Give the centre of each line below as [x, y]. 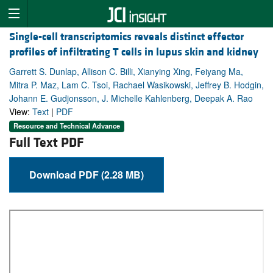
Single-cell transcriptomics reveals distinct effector [126, 37]
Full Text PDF [46, 143]
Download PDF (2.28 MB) [122, 174]
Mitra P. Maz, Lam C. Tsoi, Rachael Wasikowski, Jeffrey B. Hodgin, [136, 85]
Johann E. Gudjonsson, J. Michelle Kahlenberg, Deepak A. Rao [131, 98]
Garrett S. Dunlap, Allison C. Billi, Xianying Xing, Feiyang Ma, [126, 72]
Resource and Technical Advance [67, 126]
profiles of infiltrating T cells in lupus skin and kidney [134, 52]
